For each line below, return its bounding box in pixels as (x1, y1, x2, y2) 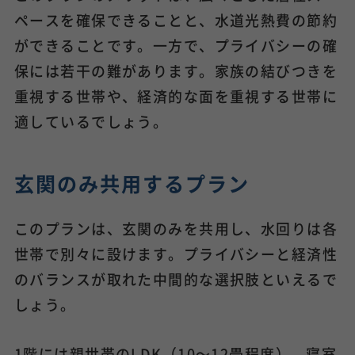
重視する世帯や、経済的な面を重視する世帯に (13, 85, 338, 106)
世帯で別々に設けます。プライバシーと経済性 (13, 242, 338, 264)
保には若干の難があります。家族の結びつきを (13, 59, 338, 81)
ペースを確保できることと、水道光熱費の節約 (13, 9, 338, 30)
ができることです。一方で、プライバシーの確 (13, 34, 338, 55)
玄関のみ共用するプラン (13, 168, 250, 197)
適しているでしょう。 (13, 110, 169, 132)
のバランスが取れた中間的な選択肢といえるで (13, 268, 338, 289)
